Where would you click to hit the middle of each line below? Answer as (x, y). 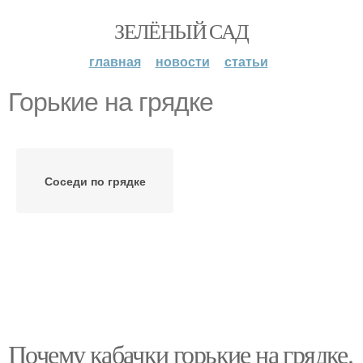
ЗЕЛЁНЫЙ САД (181, 31)
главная (115, 61)
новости (182, 61)
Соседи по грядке (95, 181)
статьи (246, 61)
